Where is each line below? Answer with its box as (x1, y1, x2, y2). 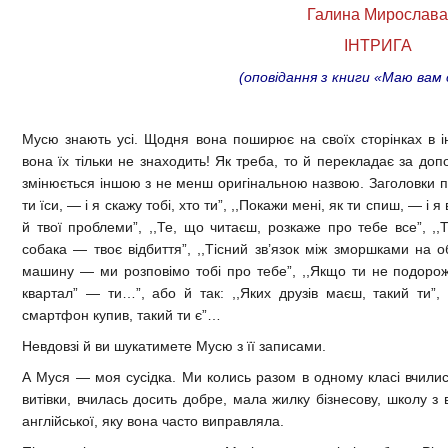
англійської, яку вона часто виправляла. (22, 413, 284, 430)
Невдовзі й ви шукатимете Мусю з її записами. (22, 338, 326, 355)
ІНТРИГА (343, 37, 412, 55)
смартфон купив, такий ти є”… (22, 307, 221, 324)
